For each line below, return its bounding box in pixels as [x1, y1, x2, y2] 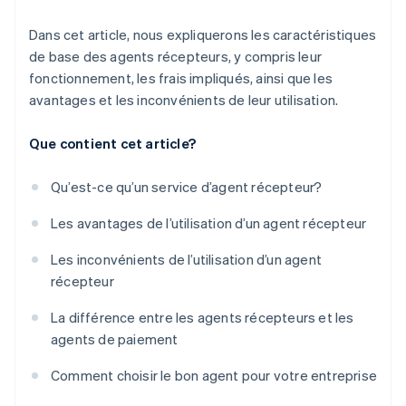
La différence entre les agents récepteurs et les [51, 308, 354, 327]
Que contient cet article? [29, 134, 196, 153]
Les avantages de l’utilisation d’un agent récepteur [51, 214, 367, 233]
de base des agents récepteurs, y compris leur [29, 47, 323, 66]
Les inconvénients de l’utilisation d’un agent [51, 250, 322, 269]
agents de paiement [51, 330, 179, 349]
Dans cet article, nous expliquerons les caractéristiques [29, 25, 377, 44]
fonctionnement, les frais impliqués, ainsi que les [29, 69, 333, 88]
